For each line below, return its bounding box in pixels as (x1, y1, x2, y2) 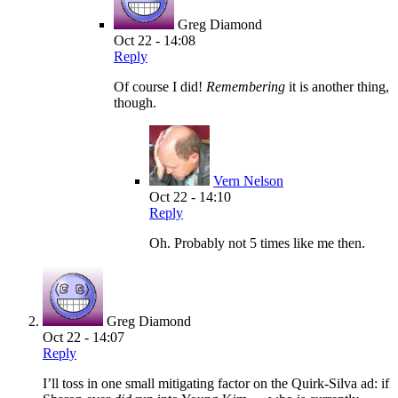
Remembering (206, 78, 285, 94)
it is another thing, (285, 78, 389, 94)
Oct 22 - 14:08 (114, 32, 195, 48)
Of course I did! (114, 78, 206, 94)
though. (114, 94, 156, 110)
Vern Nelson (213, 172, 283, 188)
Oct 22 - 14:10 (149, 188, 231, 204)
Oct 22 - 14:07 (43, 329, 124, 345)
